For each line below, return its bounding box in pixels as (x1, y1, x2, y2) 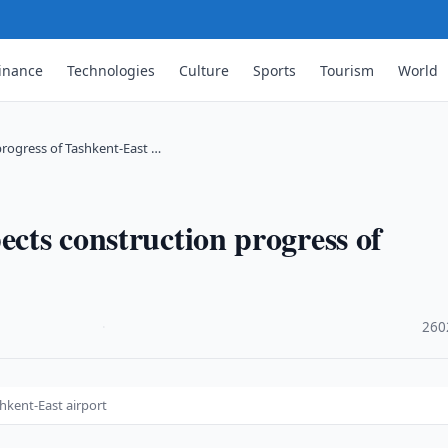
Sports (253, 60, 297, 80)
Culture (179, 60, 230, 80)
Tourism (320, 60, 375, 80)
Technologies (67, 60, 156, 80)
